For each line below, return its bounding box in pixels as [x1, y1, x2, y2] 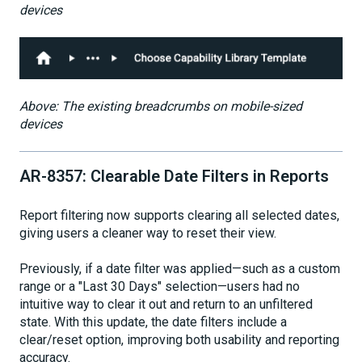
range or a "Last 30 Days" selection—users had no [19, 279, 300, 295]
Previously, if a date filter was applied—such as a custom [19, 261, 340, 277]
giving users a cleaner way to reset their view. [19, 225, 276, 241]
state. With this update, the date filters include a [19, 314, 287, 330]
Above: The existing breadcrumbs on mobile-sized [19, 98, 302, 114]
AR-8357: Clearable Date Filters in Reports [19, 166, 329, 187]
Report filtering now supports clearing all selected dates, [19, 207, 339, 223]
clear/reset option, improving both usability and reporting [19, 332, 339, 348]
